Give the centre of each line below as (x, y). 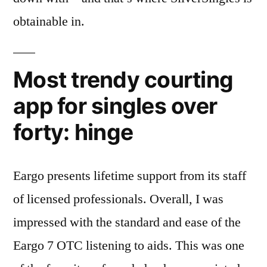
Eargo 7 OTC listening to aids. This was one (129, 245)
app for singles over (115, 105)
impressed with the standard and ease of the (127, 222)
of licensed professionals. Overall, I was (118, 199)
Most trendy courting (123, 79)
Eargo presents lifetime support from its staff (130, 176)
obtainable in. (49, 21)
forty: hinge (73, 132)
